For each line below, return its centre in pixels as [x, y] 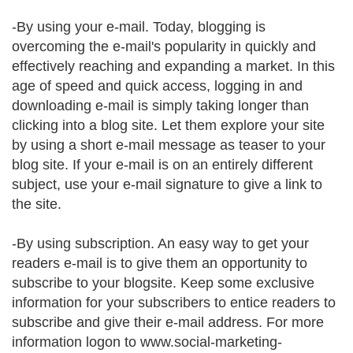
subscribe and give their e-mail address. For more [168, 322]
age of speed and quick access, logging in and [157, 86]
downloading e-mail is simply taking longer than [160, 106]
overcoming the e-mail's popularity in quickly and [164, 46]
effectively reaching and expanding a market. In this [173, 66]
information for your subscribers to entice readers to [174, 303]
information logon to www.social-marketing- [147, 342]
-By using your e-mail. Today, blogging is [139, 27]
